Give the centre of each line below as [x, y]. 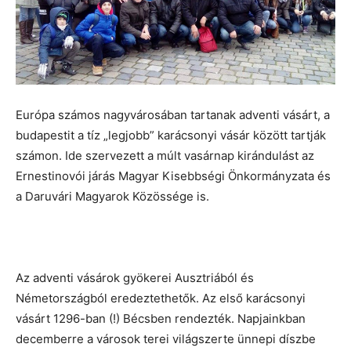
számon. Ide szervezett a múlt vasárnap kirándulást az [165, 155]
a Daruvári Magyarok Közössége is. [112, 196]
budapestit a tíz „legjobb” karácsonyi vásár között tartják [171, 135]
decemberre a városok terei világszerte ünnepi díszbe [166, 338]
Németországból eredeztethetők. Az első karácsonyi [161, 298]
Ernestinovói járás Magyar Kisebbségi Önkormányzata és [173, 175]
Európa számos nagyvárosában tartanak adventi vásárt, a [173, 114]
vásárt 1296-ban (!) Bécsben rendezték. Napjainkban [161, 318]
